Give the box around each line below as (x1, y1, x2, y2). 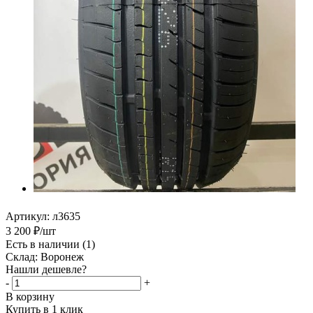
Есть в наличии (6, 238, 82, 251)
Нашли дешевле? (6, 263, 87, 276)
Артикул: (6, 210, 50, 223)
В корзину (6, 291, 54, 303)
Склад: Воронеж (6, 251, 84, 263)
